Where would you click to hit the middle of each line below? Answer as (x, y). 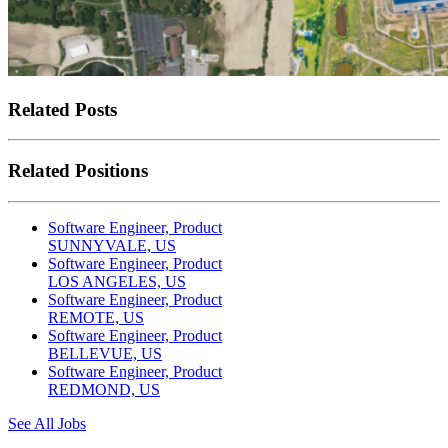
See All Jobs (47, 423)
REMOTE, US (96, 317)
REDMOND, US (104, 389)
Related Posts (62, 109)
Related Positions (78, 170)
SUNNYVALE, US (112, 245)
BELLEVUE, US (105, 353)
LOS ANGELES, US (117, 281)
